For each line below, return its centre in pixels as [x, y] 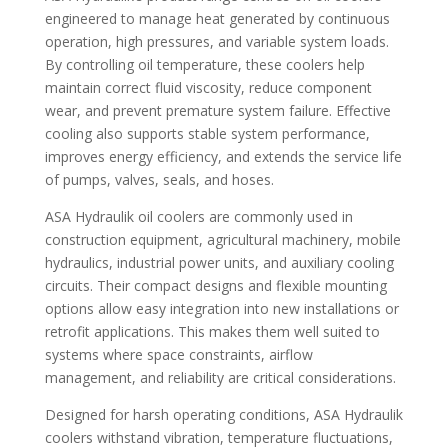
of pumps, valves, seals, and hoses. [159, 179]
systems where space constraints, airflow [178, 354]
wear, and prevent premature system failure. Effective [217, 110]
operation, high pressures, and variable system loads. [216, 41]
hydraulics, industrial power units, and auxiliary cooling [219, 262]
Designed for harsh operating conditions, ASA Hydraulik [223, 414]
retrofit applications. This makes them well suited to [212, 331]
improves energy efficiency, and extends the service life [223, 156]
